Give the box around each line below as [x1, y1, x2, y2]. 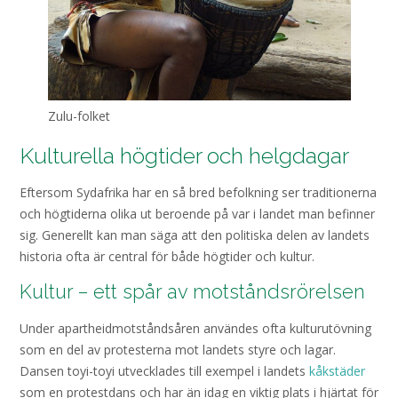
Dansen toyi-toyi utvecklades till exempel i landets [20, 362, 309, 379]
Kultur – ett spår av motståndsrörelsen [20, 280, 370, 304]
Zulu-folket [47, 107, 110, 125]
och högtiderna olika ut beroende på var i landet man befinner [20, 204, 375, 222]
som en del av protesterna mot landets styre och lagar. [20, 340, 336, 358]
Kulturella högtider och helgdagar [20, 142, 349, 170]
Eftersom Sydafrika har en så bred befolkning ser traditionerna [20, 183, 377, 201]
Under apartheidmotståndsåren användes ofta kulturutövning [20, 319, 371, 337]
